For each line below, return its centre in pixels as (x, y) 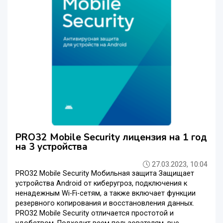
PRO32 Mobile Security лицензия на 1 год (111, 137)
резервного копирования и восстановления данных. (105, 203)
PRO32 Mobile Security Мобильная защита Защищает (105, 173)
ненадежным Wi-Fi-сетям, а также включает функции (106, 193)
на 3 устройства (52, 147)
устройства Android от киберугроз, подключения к (101, 183)
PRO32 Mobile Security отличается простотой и (95, 213)
